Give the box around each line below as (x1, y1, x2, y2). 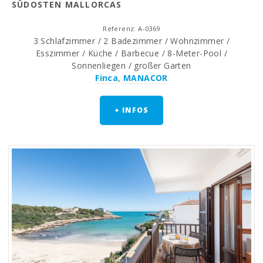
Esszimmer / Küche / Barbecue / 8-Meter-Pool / (36, 47, 227, 59)
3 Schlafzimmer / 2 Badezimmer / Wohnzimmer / (33, 35, 230, 46)
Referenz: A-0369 (103, 23, 160, 33)
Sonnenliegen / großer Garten (72, 59, 191, 71)
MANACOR (123, 72, 168, 83)
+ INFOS (114, 104, 149, 115)
